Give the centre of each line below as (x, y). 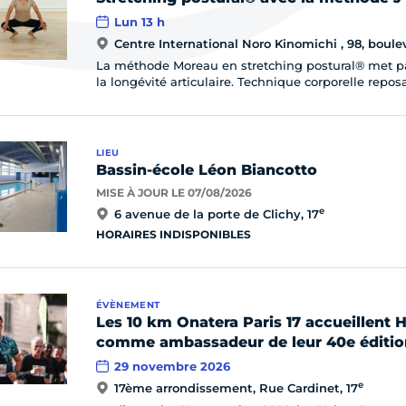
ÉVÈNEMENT (128, 305)
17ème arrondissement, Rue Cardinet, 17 (236, 388)
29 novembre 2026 (172, 366)
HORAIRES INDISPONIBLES (174, 234)
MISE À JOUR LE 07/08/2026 (174, 193)
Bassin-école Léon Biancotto (207, 170)
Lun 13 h (140, 22)
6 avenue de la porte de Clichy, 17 (217, 214)
